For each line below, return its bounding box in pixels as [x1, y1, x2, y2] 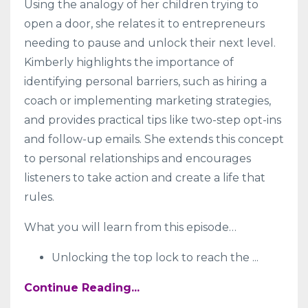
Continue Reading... [24, 281, 140, 295]
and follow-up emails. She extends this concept [24, 133, 284, 146]
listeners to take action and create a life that [24, 171, 265, 185]
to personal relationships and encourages [24, 152, 251, 166]
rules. [24, 190, 54, 204]
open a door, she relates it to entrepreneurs [24, 17, 265, 31]
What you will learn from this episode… [24, 221, 236, 234]
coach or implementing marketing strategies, [24, 94, 271, 108]
